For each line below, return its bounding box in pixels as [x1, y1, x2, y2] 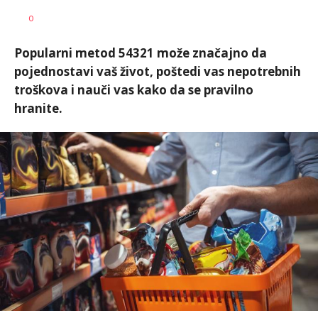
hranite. [14, 100, 62, 116]
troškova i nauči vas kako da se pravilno [14, 82, 253, 98]
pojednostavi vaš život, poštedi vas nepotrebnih [14, 63, 301, 79]
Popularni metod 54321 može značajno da [14, 45, 267, 61]
